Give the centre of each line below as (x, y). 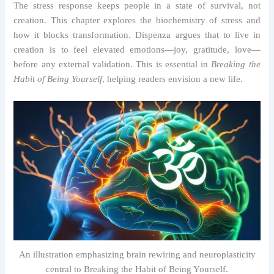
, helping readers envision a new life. (173, 79)
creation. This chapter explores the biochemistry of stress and (137, 20)
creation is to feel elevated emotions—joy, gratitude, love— (137, 50)
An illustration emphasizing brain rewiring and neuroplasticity (137, 255)
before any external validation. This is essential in (113, 65)
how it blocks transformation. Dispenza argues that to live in (137, 35)
